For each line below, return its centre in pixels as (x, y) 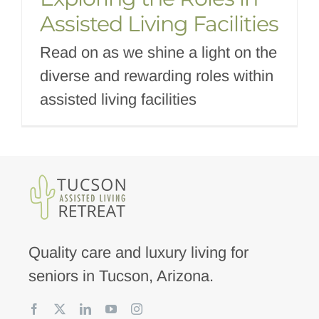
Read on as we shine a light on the (158, 52)
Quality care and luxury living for (138, 252)
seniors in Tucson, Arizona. (121, 276)
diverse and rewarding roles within (157, 75)
